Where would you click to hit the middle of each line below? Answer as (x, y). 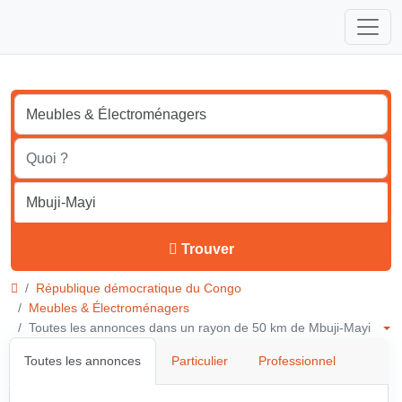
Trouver (207, 249)
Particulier (200, 361)
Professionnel (297, 361)
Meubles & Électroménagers (109, 308)
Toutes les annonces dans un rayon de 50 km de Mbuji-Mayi (205, 328)
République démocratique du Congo (139, 288)
